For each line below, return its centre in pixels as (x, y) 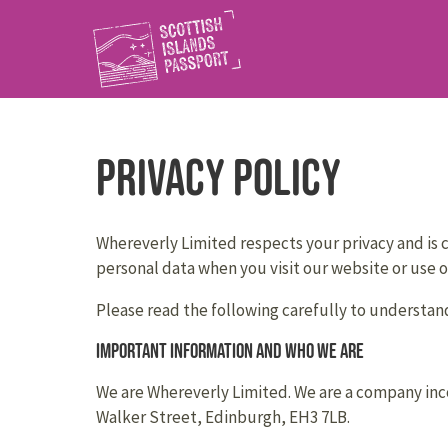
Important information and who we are (230, 351)
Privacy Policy (218, 177)
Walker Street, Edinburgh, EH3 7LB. (223, 417)
